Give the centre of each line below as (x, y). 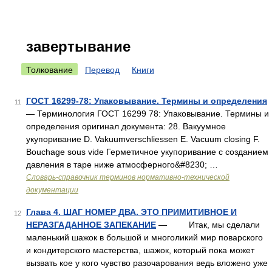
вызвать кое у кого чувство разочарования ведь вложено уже (147, 263)
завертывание (78, 46)
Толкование (49, 70)
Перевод (102, 70)
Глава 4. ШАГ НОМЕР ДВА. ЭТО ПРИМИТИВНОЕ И (131, 212)
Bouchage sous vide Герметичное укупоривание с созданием (147, 152)
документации (52, 190)
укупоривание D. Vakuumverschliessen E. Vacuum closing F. (143, 139)
